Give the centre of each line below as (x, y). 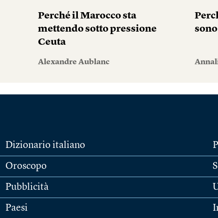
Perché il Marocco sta (87, 16)
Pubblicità (27, 188)
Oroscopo (26, 167)
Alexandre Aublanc (73, 63)
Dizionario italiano (45, 146)
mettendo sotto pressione (97, 29)
